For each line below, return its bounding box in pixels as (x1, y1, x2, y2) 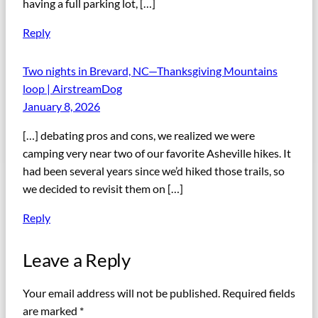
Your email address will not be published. (23, 286, 220, 300)
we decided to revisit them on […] (23, 182, 183, 195)
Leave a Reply (23, 249, 131, 270)
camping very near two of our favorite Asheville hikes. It (23, 146, 291, 160)
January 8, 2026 (23, 99, 100, 113)
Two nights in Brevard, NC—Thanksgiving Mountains (23, 63, 278, 77)
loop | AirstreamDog (23, 81, 122, 95)
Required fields (222, 286, 295, 300)
